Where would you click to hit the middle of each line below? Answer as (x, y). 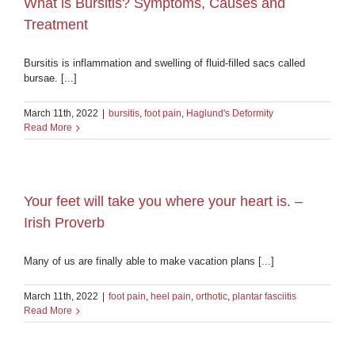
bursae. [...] (50, 78)
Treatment (56, 24)
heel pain (171, 296)
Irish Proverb (64, 222)
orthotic (212, 296)
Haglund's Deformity (230, 113)
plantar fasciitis (264, 296)
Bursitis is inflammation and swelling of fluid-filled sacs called (164, 63)
